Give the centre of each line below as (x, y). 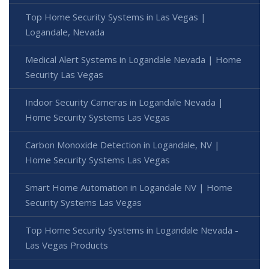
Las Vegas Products (67, 245)
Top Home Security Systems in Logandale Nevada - (132, 230)
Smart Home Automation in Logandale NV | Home (129, 187)
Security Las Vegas (64, 74)
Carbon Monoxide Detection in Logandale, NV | (122, 144)
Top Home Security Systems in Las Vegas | (116, 17)
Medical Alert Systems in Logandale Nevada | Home (133, 59)
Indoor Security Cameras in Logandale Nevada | (124, 102)
